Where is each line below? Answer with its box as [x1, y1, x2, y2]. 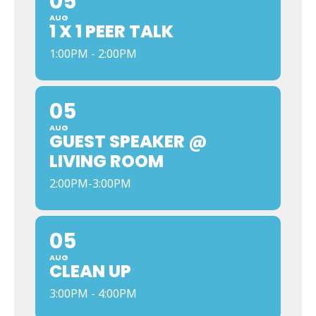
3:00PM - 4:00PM [49, 286, 137, 301]
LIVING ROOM [49, 150, 164, 173]
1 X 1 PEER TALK [49, 20, 174, 43]
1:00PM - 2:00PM [49, 46, 137, 61]
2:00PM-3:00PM [49, 176, 131, 191]
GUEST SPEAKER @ [49, 130, 207, 153]
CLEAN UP [49, 260, 131, 283]
